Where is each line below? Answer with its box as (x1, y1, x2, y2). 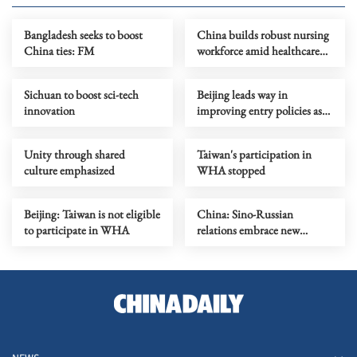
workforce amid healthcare (196, 42, 320, 58)
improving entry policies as (196, 102, 322, 118)
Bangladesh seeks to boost (24, 26, 143, 42)
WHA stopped (196, 162, 265, 178)
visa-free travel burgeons (196, 118, 309, 134)
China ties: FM (24, 42, 95, 58)
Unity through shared (24, 146, 125, 162)
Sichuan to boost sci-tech (24, 86, 139, 102)
